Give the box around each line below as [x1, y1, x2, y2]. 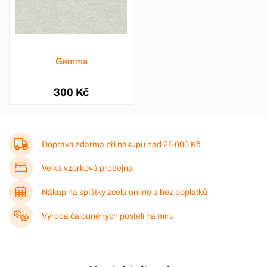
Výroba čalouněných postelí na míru [42, 211, 174, 221]
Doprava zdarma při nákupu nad [42, 139, 163, 149]
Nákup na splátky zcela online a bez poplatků [42, 187, 207, 197]
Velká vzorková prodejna [42, 163, 133, 173]
